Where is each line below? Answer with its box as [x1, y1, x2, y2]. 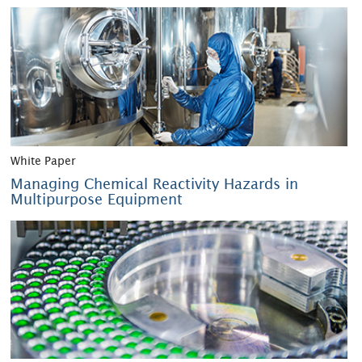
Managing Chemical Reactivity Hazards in [11, 175, 299, 192]
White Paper [11, 154, 77, 168]
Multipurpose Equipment [11, 190, 183, 208]
